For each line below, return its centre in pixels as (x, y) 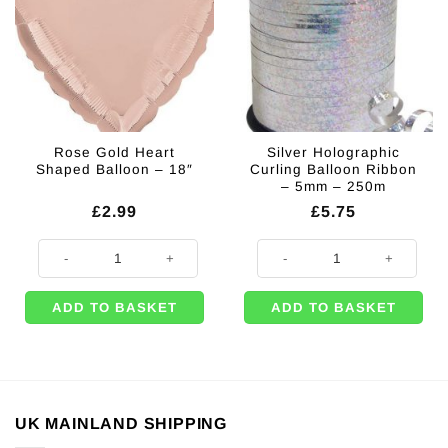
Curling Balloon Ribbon (333, 170)
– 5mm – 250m (333, 187)
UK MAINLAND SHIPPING (121, 424)
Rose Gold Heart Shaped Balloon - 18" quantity (170, 246)
